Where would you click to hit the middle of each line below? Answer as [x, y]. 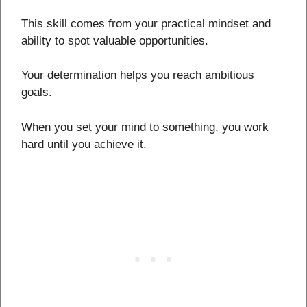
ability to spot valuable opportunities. [115, 40]
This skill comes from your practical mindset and [146, 23]
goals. [37, 93]
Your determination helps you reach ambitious [138, 75]
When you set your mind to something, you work [145, 127]
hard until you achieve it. [84, 144]
